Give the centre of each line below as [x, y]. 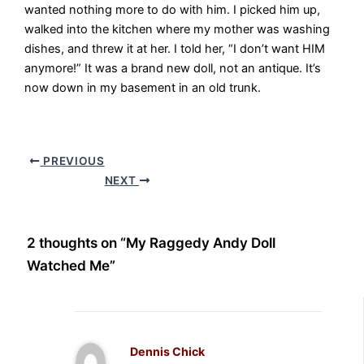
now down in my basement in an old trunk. [143, 88]
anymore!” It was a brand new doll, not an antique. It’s [173, 69]
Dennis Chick [168, 351]
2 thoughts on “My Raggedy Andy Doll [151, 242]
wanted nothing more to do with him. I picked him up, [173, 10]
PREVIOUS [72, 161]
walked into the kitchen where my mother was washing [178, 30]
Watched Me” [71, 265]
